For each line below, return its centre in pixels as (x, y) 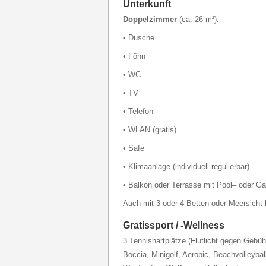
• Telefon (138, 111)
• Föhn (134, 56)
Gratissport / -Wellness (174, 225)
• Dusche (139, 38)
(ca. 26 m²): (199, 19)
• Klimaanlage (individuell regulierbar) (186, 167)
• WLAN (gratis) (150, 130)
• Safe (134, 148)
